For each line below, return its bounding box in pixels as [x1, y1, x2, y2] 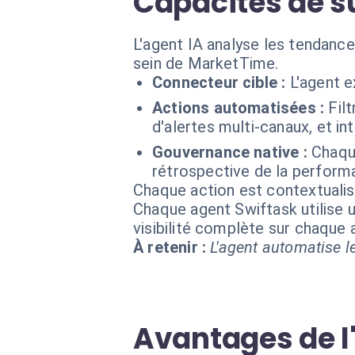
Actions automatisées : [152, 98, 325, 117]
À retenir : [133, 238, 207, 257]
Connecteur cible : [152, 73, 286, 92]
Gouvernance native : [152, 143, 307, 162]
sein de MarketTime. [133, 54, 279, 73]
